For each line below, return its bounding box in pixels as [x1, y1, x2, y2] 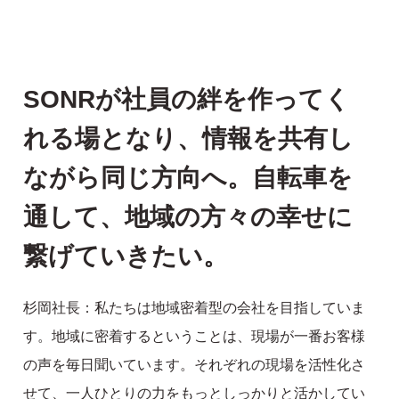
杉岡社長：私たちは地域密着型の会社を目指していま [23, 299, 366, 315]
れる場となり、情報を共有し [23, 124, 354, 152]
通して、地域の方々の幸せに [23, 202, 354, 231]
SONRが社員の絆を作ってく [23, 85, 351, 113]
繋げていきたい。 [23, 241, 229, 270]
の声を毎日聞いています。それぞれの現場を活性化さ [23, 356, 366, 372]
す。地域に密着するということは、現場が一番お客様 [23, 328, 366, 344]
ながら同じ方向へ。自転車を [23, 163, 354, 191]
